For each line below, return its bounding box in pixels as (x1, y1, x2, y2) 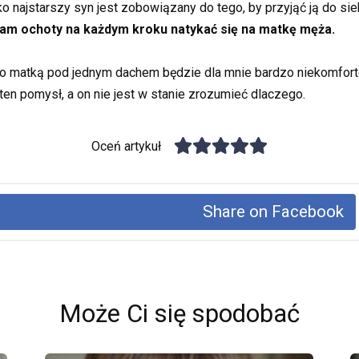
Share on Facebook (203, 202, 345, 222)
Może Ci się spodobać (59, 299, 300, 329)
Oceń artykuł (91, 139, 162, 155)
